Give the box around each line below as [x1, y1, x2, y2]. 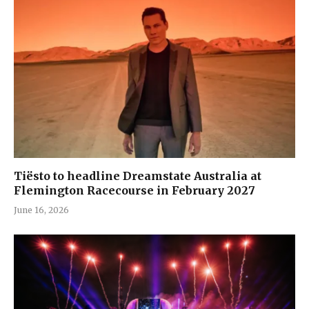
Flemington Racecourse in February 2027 [14, 183, 255, 197]
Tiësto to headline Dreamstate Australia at [14, 168, 261, 183]
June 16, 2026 [14, 204, 69, 215]
